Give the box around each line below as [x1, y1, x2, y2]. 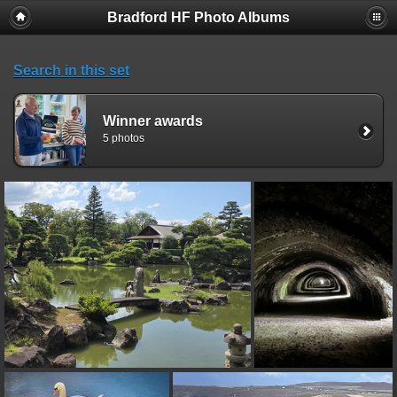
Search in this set [13, 63, 129, 78]
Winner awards [103, 113, 203, 128]
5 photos [103, 132, 144, 145]
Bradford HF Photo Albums [107, 10, 290, 25]
